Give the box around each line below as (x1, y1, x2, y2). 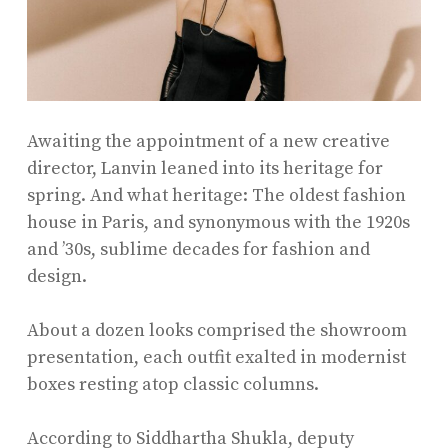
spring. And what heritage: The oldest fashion (26, 183, 406, 207)
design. (26, 264, 87, 288)
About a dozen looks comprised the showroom (26, 318, 407, 342)
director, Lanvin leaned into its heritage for (26, 156, 383, 180)
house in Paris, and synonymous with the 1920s (26, 210, 410, 234)
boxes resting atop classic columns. (26, 372, 319, 396)
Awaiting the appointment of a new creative (26, 129, 390, 153)
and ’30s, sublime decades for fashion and (26, 237, 370, 261)
